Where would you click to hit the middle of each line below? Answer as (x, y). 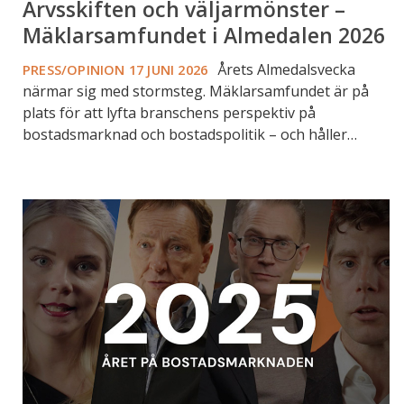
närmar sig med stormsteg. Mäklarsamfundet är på (196, 91)
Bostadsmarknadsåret (85, 193)
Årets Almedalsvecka (285, 69)
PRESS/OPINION (74, 69)
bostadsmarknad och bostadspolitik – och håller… (190, 134)
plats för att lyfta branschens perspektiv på (169, 112)
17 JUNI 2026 (171, 69)
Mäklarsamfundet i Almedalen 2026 (204, 35)
